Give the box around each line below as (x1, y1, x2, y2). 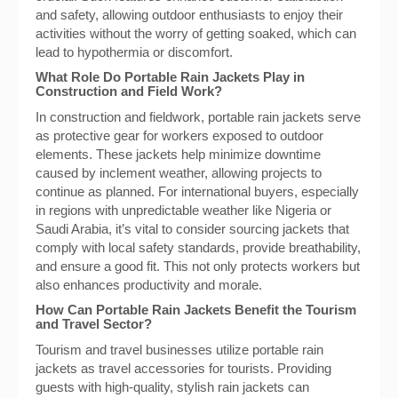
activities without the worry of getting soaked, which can (36, 26, 356, 41)
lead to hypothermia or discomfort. (36, 44, 233, 60)
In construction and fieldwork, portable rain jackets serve (36, 109, 361, 124)
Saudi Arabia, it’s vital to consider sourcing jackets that (36, 221, 349, 236)
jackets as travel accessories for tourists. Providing (36, 361, 331, 376)
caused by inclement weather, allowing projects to (36, 165, 322, 180)
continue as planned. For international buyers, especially (36, 184, 359, 199)
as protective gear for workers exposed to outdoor (36, 128, 323, 143)
